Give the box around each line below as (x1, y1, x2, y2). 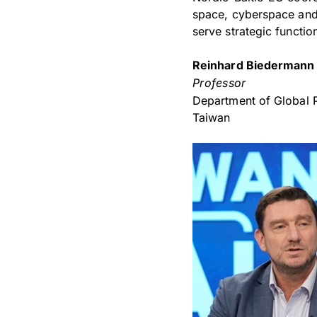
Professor (192, 75, 246, 90)
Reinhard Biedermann (192, 57, 315, 72)
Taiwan (192, 110, 231, 125)
